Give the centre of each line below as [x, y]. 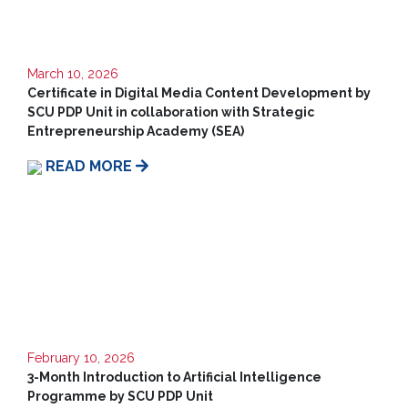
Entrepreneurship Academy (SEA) [136, 131]
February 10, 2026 [81, 358]
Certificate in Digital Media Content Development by [199, 93]
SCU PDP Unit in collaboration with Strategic [171, 112]
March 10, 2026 [73, 74]
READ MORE [91, 166]
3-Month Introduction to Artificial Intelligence [174, 377]
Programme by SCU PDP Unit [120, 396]
